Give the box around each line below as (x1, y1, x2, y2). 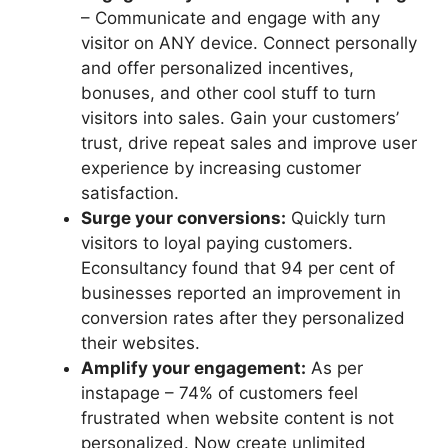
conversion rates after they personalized (81, 307, 405, 328)
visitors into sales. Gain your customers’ (81, 107, 399, 128)
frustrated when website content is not (81, 407, 394, 428)
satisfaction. (81, 182, 179, 203)
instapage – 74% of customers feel (81, 382, 358, 403)
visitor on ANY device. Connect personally (81, 32, 417, 53)
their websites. (81, 332, 200, 353)
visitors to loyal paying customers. (81, 232, 353, 253)
